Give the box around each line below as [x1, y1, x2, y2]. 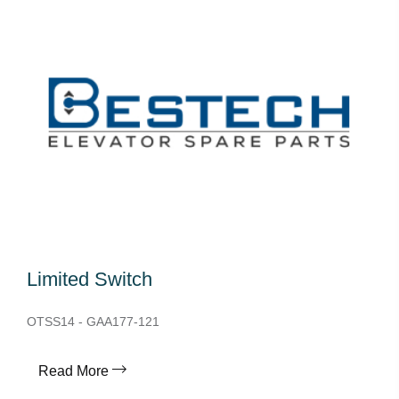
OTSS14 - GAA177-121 [27, 314, 159, 329]
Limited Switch [27, 268, 152, 290]
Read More [38, 363, 109, 379]
